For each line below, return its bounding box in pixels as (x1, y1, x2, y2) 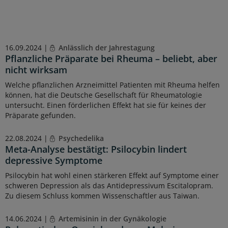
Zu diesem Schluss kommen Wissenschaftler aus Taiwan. (5, 191, 199, 201)
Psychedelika (56, 133, 104, 144)
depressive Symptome (5, 154, 102, 167)
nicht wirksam (5, 64, 67, 76)
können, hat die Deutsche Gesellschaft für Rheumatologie (5, 90, 202, 100)
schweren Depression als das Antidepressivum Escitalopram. (5, 181, 213, 191)
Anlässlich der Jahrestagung (56, 43, 155, 52)
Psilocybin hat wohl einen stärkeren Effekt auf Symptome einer (5, 170, 219, 181)
